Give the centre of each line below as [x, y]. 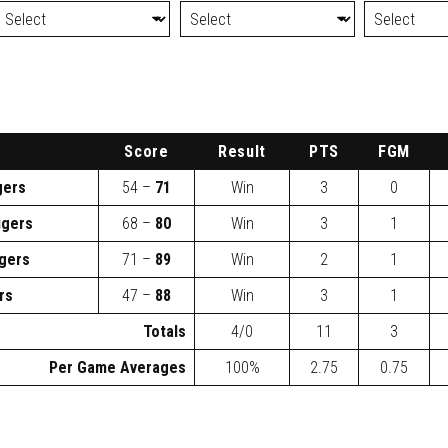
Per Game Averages [117, 367]
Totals [164, 331]
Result [242, 151]
